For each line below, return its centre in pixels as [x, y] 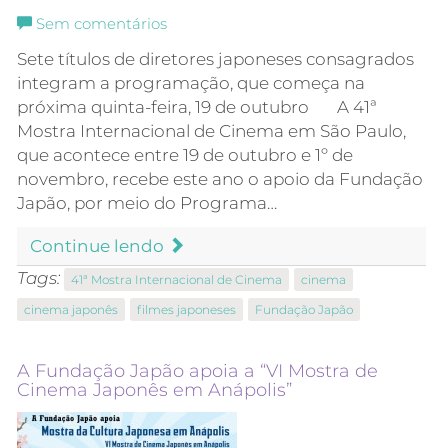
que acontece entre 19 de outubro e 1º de [185, 155]
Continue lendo [99, 246]
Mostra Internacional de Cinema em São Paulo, [211, 131]
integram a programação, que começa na [191, 83]
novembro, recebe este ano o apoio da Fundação [220, 179]
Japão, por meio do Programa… [147, 203]
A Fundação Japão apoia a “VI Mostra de [197, 371]
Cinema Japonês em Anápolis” [154, 390]
